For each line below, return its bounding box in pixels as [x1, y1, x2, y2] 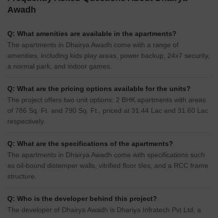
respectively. [7, 117, 45, 126]
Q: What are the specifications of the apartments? [7, 140, 173, 148]
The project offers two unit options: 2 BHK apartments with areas [7, 96, 206, 104]
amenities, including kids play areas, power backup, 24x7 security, [7, 52, 210, 60]
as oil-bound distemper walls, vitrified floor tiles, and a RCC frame [7, 162, 208, 170]
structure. [7, 172, 36, 181]
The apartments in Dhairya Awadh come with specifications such [7, 151, 205, 159]
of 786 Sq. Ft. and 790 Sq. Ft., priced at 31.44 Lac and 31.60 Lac [7, 107, 208, 115]
